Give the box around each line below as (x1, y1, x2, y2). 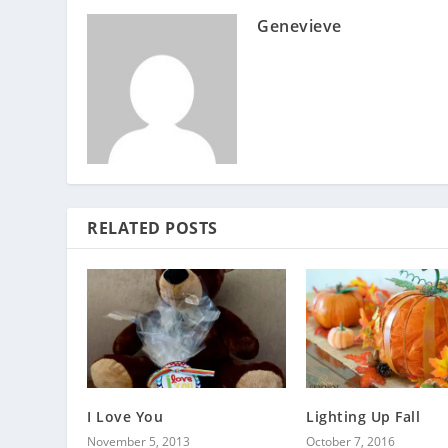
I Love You (87, 407, 164, 427)
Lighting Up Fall (306, 407, 420, 427)
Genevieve (257, 14, 342, 37)
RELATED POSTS (87, 216, 218, 239)
